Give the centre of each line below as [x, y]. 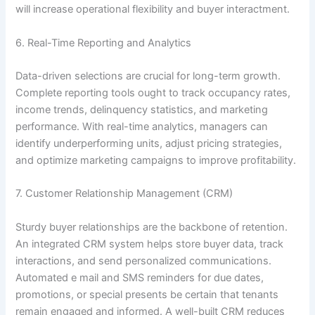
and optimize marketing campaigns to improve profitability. [156, 160]
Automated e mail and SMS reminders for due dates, [140, 277]
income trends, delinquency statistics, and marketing [142, 109]
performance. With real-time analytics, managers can [142, 126]
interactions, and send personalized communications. [144, 261]
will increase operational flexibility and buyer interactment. [153, 9]
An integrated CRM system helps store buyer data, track [150, 244]
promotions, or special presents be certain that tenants [147, 294]
